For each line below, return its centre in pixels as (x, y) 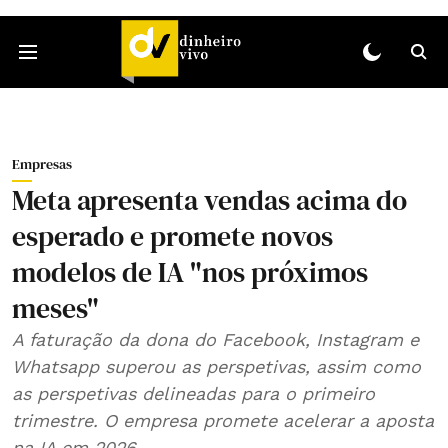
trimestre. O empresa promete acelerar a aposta (223, 420)
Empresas (42, 164)
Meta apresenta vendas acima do (209, 200)
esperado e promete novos (172, 236)
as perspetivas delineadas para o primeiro (193, 393)
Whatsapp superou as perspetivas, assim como (216, 366)
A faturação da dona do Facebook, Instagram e (215, 339)
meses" (55, 308)
